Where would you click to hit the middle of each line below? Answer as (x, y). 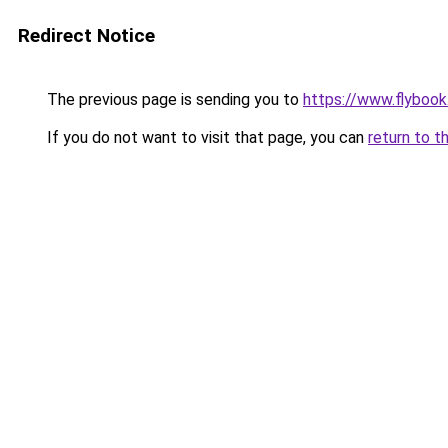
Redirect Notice (86, 35)
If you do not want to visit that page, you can (205, 137)
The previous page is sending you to (173, 99)
